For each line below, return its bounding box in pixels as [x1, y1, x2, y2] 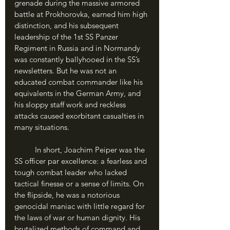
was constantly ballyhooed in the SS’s [14, 54, 142, 64]
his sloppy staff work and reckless [14, 100, 128, 109]
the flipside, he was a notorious [14, 190, 122, 200]
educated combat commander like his [14, 77, 145, 87]
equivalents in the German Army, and [14, 88, 143, 98]
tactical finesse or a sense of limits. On [14, 179, 146, 188]
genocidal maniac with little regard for [14, 201, 147, 211]
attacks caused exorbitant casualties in [14, 111, 146, 121]
